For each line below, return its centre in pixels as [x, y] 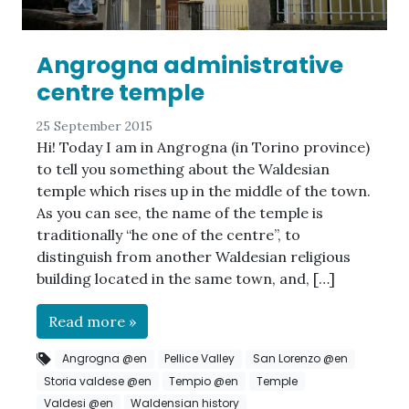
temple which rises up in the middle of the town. [204, 191]
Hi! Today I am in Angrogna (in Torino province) [203, 147]
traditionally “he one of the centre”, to [168, 235]
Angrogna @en [104, 359]
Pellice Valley [200, 359]
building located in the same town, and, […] [186, 279]
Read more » [92, 322]
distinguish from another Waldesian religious [194, 257]
